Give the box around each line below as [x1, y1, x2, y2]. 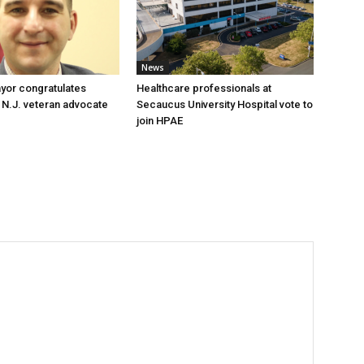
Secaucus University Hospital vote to [136, 98, 313, 110]
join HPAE [136, 115, 183, 127]
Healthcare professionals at [136, 82, 271, 94]
